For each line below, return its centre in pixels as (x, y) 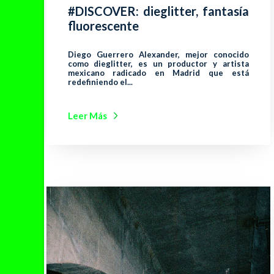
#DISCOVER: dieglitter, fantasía (158, 11)
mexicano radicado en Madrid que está (158, 73)
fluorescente (103, 26)
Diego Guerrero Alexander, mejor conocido (158, 55)
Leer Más (87, 116)
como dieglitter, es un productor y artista (158, 64)
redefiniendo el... (100, 82)
